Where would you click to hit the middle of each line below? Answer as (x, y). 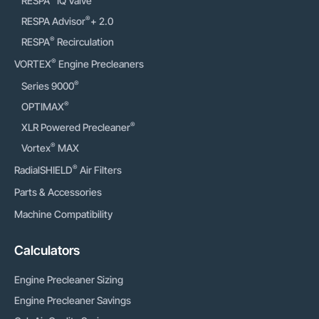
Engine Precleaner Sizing (69, 279)
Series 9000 (48, 86)
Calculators (47, 250)
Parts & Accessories (58, 192)
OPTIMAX (43, 106)
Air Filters (100, 170)
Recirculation (84, 42)
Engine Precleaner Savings (73, 300)
